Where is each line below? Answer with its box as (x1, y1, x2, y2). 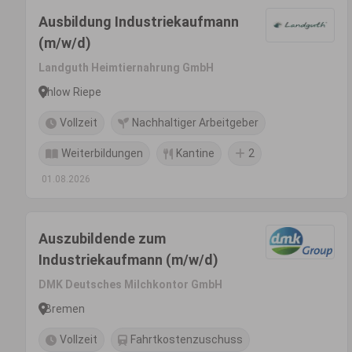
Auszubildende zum (38, 230, 166, 247)
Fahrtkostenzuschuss (130, 333, 243, 346)
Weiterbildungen (61, 147, 143, 159)
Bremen (45, 302, 85, 315)
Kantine (176, 147, 214, 159)
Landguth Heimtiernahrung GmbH (38, 61, 214, 74)
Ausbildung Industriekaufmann (38, 13, 239, 30)
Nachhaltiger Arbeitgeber (132, 116, 258, 129)
